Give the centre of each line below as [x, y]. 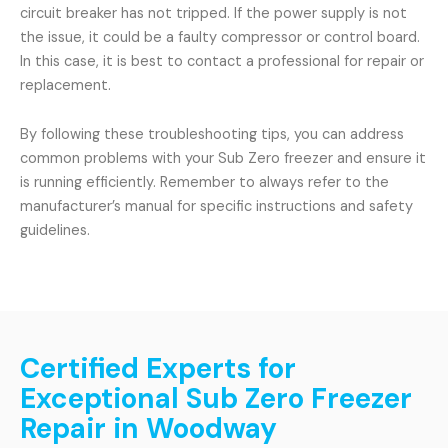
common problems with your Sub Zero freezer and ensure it [223, 159]
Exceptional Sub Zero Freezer [216, 398]
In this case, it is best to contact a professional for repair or [222, 61]
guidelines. [55, 231]
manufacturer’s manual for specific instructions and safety [216, 207]
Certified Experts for [158, 368]
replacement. [65, 85]
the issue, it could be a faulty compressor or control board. [220, 37]
